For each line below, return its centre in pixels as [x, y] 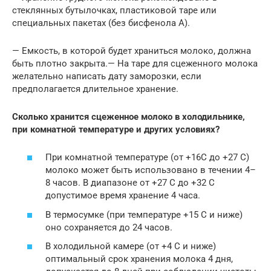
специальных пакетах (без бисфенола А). [101, 23]
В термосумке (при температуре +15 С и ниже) [144, 214]
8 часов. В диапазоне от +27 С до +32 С [130, 183]
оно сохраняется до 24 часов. [109, 227]
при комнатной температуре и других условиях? [116, 129]
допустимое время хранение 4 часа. [123, 196]
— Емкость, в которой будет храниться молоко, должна [132, 51]
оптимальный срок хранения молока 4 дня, [139, 259]
